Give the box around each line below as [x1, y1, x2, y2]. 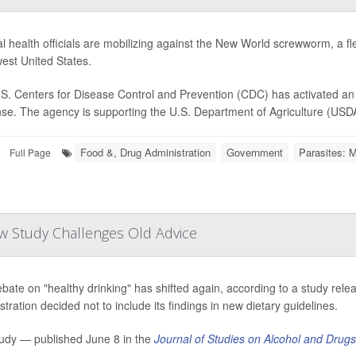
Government [226, 145, 283, 160]
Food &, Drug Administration [80, 145, 211, 160]
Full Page [10, 145, 51, 159]
